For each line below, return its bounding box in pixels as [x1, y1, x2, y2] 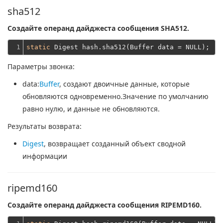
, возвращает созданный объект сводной [44, 139, 186, 148]
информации [22, 151, 67, 161]
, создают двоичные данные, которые [59, 79, 190, 89]
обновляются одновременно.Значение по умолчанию [22, 92, 209, 101]
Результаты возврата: [7, 121, 82, 131]
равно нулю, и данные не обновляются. [22, 104, 160, 113]
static [26, 43, 50, 51]
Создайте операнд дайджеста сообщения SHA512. [7, 23, 189, 33]
